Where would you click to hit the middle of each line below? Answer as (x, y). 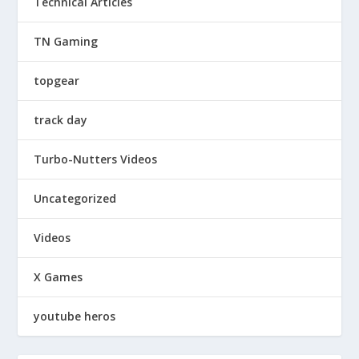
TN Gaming (66, 41)
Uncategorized (75, 198)
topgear (57, 81)
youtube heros (75, 316)
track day (61, 120)
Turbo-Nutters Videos (96, 159)
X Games (58, 277)
